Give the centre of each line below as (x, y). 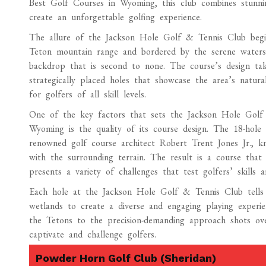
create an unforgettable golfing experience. (115, 17)
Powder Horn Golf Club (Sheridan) (126, 258)
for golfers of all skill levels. (87, 94)
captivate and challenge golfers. (92, 234)
